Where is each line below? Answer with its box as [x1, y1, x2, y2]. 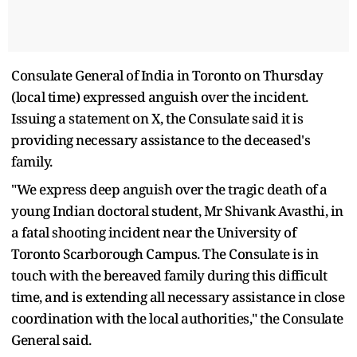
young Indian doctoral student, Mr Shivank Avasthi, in [11, 201, 343, 220]
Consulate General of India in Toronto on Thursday [11, 65, 324, 84]
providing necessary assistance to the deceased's [11, 130, 310, 149]
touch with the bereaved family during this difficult [11, 265, 327, 284]
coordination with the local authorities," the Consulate [11, 308, 343, 328]
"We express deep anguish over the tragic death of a [11, 179, 328, 198]
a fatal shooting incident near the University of [11, 222, 296, 241]
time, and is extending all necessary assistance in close [11, 287, 344, 306]
